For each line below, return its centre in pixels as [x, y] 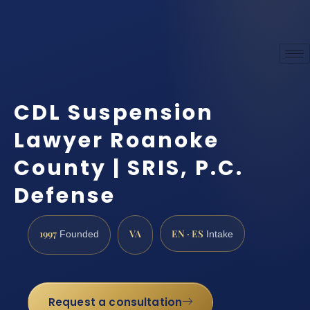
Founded [78, 234]
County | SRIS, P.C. [129, 168]
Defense [65, 196]
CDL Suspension [114, 113]
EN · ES [188, 233]
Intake [218, 234]
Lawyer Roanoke [117, 141]
